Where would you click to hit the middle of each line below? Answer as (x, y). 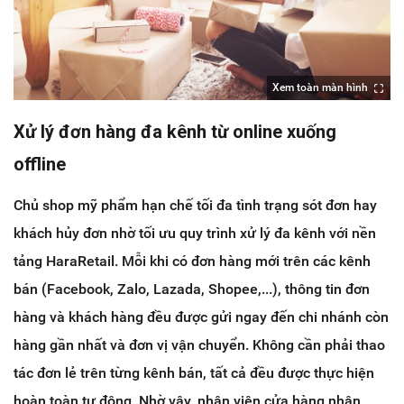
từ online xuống (271, 132)
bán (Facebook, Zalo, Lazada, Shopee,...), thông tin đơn (192, 289)
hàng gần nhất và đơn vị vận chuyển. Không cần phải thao (199, 345)
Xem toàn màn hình (320, 88)
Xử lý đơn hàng (77, 132)
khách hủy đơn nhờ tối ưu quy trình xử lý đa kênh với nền (195, 234)
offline (40, 165)
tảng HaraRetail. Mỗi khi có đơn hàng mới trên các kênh (192, 262)
